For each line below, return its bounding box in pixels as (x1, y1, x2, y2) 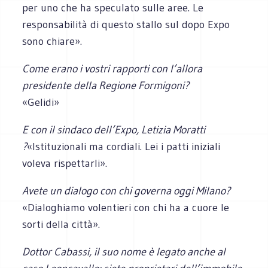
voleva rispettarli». (22, 156, 108, 170)
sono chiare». (22, 34, 83, 48)
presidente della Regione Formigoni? (22, 78, 190, 92)
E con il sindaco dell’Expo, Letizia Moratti (22, 123, 206, 136)
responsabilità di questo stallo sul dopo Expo (22, 17, 230, 31)
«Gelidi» (22, 95, 60, 109)
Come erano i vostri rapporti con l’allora (22, 62, 203, 75)
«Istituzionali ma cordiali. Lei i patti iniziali (27, 139, 221, 153)
